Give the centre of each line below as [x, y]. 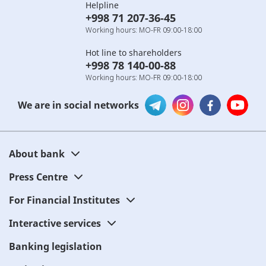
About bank [37, 153]
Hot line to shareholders [134, 52]
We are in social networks [78, 105]
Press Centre [38, 177]
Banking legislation [56, 246]
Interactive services [55, 223]
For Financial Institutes [64, 200]
